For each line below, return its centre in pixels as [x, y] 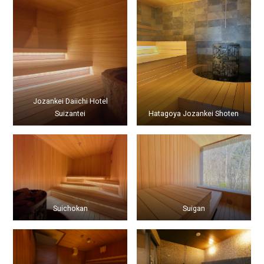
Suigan [194, 208]
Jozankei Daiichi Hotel [70, 101]
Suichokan [70, 208]
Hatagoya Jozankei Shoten [194, 113]
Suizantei [70, 113]
